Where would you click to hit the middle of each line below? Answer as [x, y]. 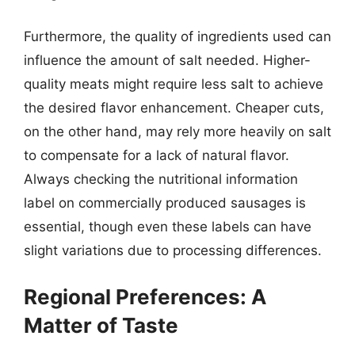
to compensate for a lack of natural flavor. [157, 155]
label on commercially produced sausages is [165, 203]
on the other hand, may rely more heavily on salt [177, 132]
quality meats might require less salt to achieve [174, 84]
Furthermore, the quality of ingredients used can [177, 36]
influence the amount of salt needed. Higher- [167, 60]
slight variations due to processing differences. [173, 250]
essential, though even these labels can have [168, 227]
